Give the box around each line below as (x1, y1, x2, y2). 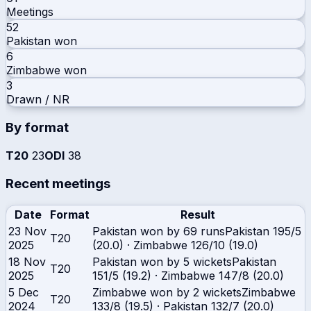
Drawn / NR (6, 92, 69, 106)
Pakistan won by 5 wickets (92, 254, 232, 269)
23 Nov (8, 224, 47, 238)
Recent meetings (6, 175, 110, 192)
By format (6, 119, 69, 136)
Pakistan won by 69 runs (92, 224, 225, 238)
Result (180, 207, 215, 221)
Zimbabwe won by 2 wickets (92, 285, 242, 299)
